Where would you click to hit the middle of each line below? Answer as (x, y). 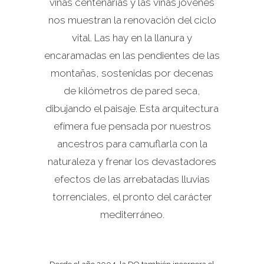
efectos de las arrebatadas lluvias (132, 179)
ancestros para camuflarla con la (132, 144)
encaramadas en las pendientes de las (132, 55)
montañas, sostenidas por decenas (132, 73)
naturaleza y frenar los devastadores (132, 161)
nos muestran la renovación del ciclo (132, 20)
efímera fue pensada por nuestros (132, 126)
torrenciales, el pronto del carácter (132, 197)
